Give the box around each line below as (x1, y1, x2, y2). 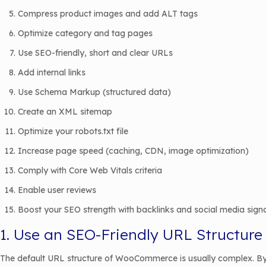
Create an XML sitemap (18, 106, 112, 117)
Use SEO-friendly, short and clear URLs (18, 47, 173, 58)
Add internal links (18, 67, 85, 78)
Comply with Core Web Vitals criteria (18, 165, 162, 176)
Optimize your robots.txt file (18, 126, 128, 137)
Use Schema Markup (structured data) (18, 87, 171, 97)
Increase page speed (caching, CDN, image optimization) (18, 145, 249, 156)
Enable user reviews (18, 185, 96, 195)
